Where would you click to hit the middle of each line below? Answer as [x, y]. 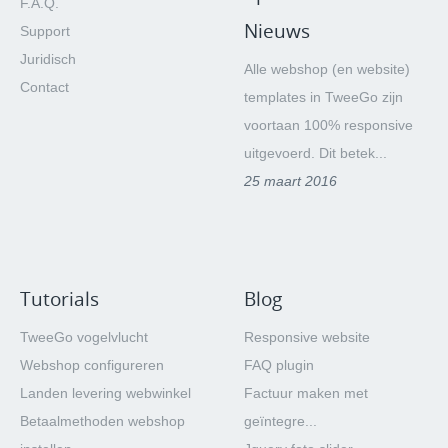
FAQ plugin [279, 365]
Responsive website [307, 337]
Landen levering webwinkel [105, 393]
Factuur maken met [306, 393]
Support [45, 31]
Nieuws [277, 31]
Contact [44, 87]
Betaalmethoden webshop [102, 421]
